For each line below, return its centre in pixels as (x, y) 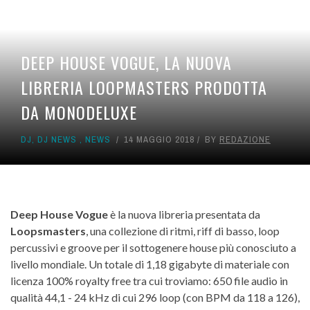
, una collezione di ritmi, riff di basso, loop (183, 230)
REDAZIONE (245, 139)
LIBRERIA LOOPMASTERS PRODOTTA (144, 87)
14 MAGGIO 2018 (159, 139)
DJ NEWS (57, 139)
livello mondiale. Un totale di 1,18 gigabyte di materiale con (150, 264)
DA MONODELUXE (79, 112)
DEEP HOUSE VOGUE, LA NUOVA (126, 62)
